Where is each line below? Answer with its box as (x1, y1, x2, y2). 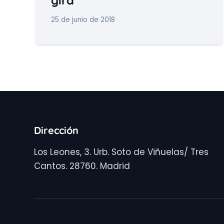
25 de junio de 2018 (50, 14, 115, 24)
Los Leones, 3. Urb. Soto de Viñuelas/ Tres (34, 146, 208, 158)
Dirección (34, 124, 78, 137)
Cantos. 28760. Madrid (34, 160, 130, 172)
